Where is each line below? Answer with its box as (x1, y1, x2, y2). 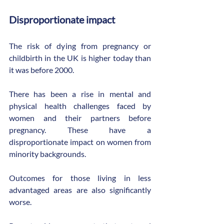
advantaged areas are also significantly (9, 185, 151, 195)
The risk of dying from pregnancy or (9, 41, 151, 51)
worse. (9, 197, 31, 207)
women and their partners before (9, 113, 151, 123)
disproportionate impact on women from (9, 137, 151, 147)
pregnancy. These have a (9, 125, 151, 135)
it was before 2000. (9, 65, 74, 75)
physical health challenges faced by (9, 101, 151, 111)
